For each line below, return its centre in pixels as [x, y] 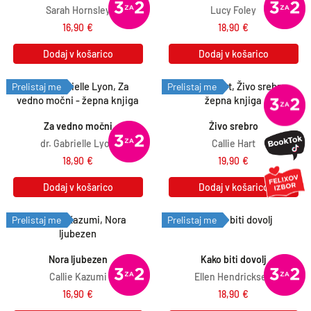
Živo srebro [233, 126]
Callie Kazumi [78, 276]
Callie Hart [233, 143]
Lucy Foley [233, 10]
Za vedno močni [78, 126]
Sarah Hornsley [78, 10]
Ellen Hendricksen [233, 276]
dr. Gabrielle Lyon [78, 143]
